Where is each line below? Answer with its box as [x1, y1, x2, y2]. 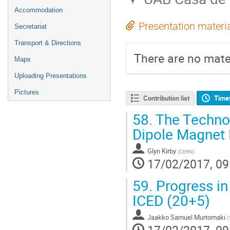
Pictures [14, 88, 39, 96]
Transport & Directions [14, 39, 81, 47]
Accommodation [14, 6, 63, 14]
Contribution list [143, 93, 189, 103]
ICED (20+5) [132, 190, 210, 210]
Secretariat [14, 23, 47, 30]
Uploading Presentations [14, 72, 87, 80]
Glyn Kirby [147, 146, 176, 156]
